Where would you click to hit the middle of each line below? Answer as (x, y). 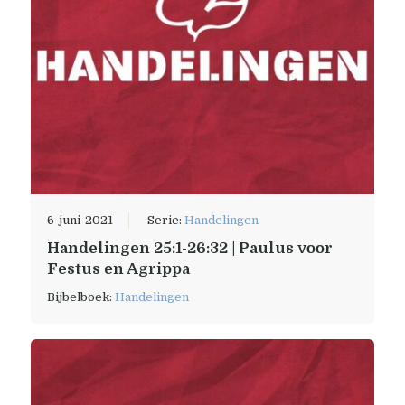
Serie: (165, 220)
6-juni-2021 (80, 220)
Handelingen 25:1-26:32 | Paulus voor (189, 248)
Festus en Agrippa (118, 268)
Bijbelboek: (80, 297)
